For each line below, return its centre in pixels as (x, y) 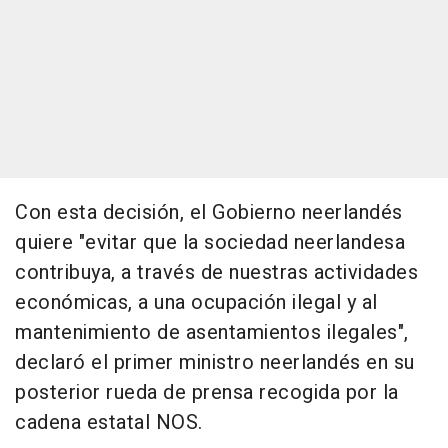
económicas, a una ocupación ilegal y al (196, 302)
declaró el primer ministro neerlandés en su (215, 362)
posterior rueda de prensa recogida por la (207, 392)
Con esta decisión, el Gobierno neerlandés (209, 212)
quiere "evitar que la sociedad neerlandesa (210, 242)
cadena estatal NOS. (109, 422)
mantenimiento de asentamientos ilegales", (212, 332)
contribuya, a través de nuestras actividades (216, 272)
